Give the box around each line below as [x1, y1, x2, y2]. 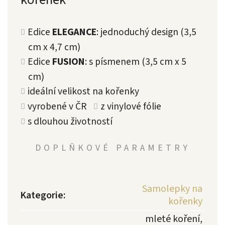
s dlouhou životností [28, 115, 113, 129]
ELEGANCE [52, 25, 96, 40]
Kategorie [20, 188, 63, 203]
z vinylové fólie [100, 99, 161, 114]
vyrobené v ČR [28, 99, 87, 114]
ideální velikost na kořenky [28, 84, 139, 99]
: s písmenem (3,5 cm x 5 [85, 55, 186, 69]
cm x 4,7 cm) [28, 40, 80, 55]
